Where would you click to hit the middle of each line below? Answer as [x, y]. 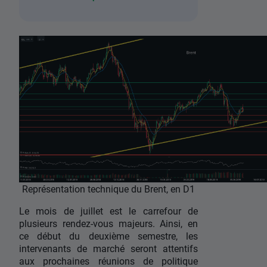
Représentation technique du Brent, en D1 [108, 189]
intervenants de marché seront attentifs [108, 249]
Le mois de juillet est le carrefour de [108, 211]
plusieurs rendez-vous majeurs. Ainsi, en [108, 223]
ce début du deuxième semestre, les [108, 236]
